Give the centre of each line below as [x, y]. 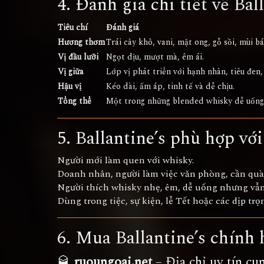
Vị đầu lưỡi [78, 57]
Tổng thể [75, 101]
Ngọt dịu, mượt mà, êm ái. [155, 57]
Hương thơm [81, 42]
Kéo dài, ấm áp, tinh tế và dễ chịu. [170, 86]
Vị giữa [71, 72]
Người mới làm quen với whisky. [126, 160]
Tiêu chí [73, 27]
